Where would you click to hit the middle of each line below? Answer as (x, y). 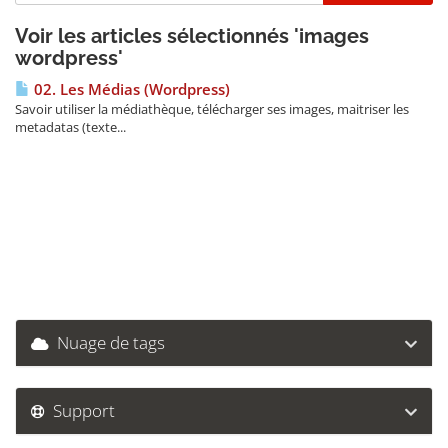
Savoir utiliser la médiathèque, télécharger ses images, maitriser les (212, 109)
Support (80, 410)
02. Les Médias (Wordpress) (130, 89)
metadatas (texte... (70, 127)
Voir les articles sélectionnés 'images (192, 36)
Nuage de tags (107, 342)
